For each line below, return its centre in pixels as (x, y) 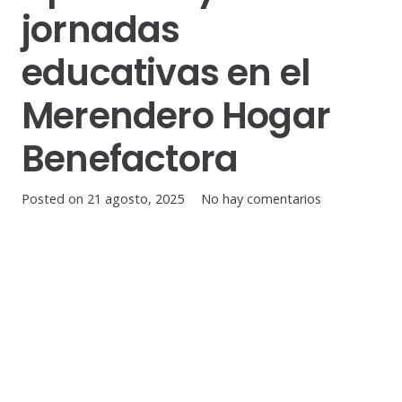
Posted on (54, 199)
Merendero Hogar (176, 116)
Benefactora (130, 159)
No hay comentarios (262, 199)
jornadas (101, 30)
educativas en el (166, 73)
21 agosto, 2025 (135, 199)
